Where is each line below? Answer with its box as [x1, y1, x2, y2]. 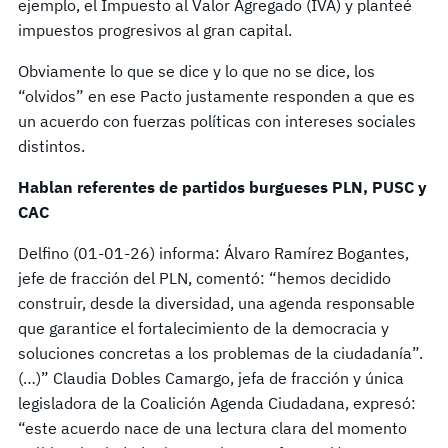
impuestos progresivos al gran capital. [18, 20, 292, 41]
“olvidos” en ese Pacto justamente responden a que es [18, 86, 415, 107]
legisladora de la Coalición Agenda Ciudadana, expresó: [18, 393, 416, 414]
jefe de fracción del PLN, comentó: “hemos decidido [18, 268, 391, 289]
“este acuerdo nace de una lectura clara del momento [18, 418, 407, 439]
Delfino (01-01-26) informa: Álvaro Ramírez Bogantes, [18, 243, 409, 264]
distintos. [18, 136, 85, 157]
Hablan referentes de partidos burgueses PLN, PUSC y [18, 177, 427, 198]
